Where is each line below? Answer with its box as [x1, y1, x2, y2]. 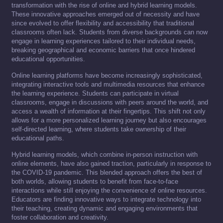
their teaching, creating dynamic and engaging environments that [11, 205, 198, 213]
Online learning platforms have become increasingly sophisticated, [11, 72, 203, 80]
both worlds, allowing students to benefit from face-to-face [11, 178, 178, 186]
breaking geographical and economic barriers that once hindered [11, 46, 195, 54]
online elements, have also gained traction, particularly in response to [11, 160, 211, 168]
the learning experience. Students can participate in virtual [11, 90, 179, 98]
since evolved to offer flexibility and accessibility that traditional [11, 19, 194, 27]
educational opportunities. [11, 55, 85, 63]
